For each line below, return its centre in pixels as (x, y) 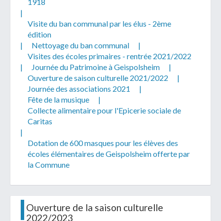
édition (39, 34)
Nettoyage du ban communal (80, 45)
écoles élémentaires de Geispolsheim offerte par (109, 153)
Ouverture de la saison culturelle (95, 207)
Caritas (40, 121)
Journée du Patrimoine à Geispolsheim (96, 67)
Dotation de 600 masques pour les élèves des (103, 143)
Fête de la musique (58, 99)
